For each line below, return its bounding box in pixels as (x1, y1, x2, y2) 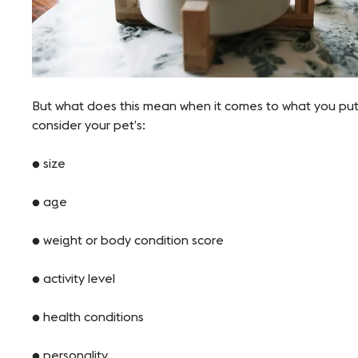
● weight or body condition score (32, 233, 224, 247)
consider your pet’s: (32, 118, 145, 132)
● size (32, 157, 69, 170)
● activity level (32, 272, 115, 285)
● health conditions (32, 310, 147, 324)
